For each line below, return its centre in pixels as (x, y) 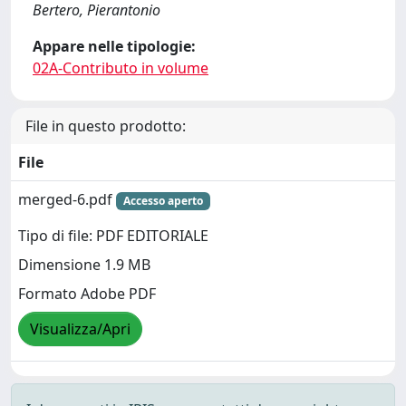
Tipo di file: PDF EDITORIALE (113, 236)
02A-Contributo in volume (121, 68)
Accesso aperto (163, 201)
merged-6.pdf (67, 199)
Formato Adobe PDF (87, 294)
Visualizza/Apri (80, 329)
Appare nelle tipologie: (114, 46)
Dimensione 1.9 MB (84, 265)
